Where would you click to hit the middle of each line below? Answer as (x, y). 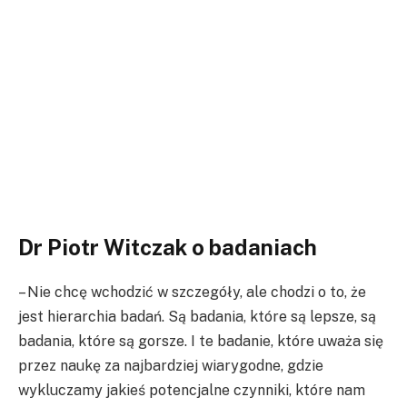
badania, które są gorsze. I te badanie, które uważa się (201, 341)
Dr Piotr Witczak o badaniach (168, 247)
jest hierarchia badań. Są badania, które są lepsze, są (197, 316)
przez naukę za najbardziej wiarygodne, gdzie (171, 365)
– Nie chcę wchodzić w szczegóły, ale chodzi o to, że (192, 292)
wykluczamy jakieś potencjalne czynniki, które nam (192, 390)
